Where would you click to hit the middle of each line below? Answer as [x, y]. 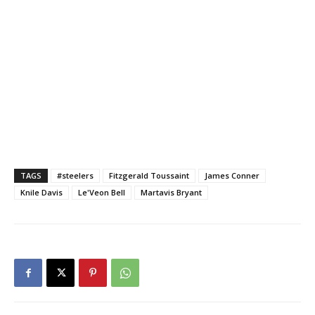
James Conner [232, 175]
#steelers [75, 175]
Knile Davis [41, 192]
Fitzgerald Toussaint [149, 175]
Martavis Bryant [171, 192]
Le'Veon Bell [102, 192]
